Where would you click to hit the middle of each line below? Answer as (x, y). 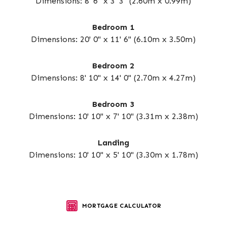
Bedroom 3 (113, 104)
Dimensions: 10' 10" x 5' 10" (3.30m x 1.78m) (113, 155)
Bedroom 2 (113, 66)
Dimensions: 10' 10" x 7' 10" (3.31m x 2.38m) (113, 116)
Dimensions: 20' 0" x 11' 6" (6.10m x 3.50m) (113, 39)
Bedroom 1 (113, 27)
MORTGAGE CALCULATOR (122, 206)
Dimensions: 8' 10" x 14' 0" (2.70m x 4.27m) (113, 78)
